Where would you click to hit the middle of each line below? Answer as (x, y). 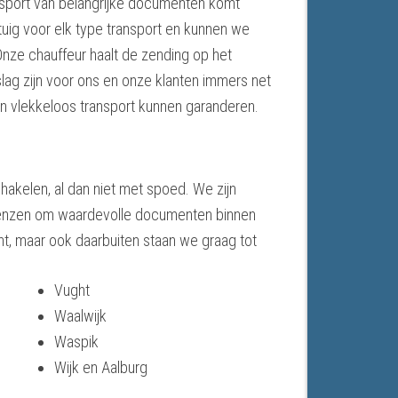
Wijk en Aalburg (100, 368)
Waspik (76, 342)
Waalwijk (80, 316)
